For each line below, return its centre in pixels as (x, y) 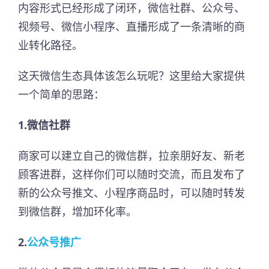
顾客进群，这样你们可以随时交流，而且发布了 (131, 174)
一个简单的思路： (61, 95)
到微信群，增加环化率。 (77, 212)
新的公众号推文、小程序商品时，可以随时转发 (131, 193)
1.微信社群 (44, 125)
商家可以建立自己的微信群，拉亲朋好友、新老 (131, 156)
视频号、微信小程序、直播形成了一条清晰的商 (131, 27)
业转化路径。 (50, 45)
